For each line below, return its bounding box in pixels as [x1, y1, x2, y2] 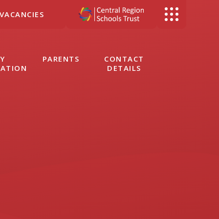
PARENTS [42, 54, 80, 64]
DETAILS [107, 63, 141, 73]
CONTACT [104, 54, 144, 64]
